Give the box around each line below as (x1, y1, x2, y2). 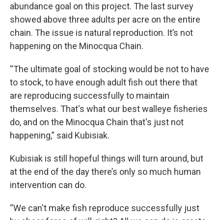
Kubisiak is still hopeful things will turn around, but (10, 153, 203, 164)
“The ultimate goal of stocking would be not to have (10, 63, 209, 74)
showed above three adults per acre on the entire (10, 14, 200, 25)
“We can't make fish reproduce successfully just (10, 202, 199, 213)
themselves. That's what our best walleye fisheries (10, 103, 208, 114)
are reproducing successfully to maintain (10, 90, 169, 101)
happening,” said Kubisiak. (10, 130, 110, 140)
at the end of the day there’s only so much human (10, 166, 201, 177)
